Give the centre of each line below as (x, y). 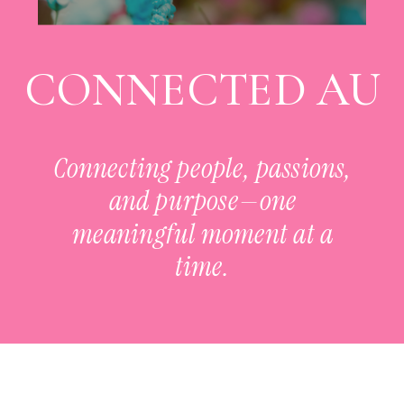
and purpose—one (202, 201)
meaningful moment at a (203, 234)
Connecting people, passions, (203, 169)
